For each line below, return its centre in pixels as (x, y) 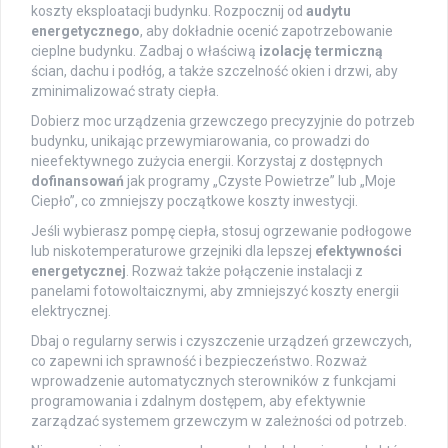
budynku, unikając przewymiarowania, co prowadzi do (200, 141)
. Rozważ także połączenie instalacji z (244, 271)
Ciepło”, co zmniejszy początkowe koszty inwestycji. (194, 201)
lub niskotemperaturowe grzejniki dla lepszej (173, 251)
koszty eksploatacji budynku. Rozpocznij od (168, 11)
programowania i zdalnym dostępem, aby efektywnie (198, 401)
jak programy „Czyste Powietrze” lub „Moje (260, 181)
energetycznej (78, 271)
